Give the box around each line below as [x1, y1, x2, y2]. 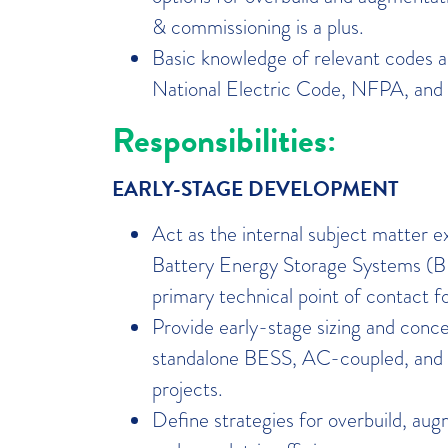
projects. [152, 373, 223, 403]
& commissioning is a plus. [152, 12, 369, 42]
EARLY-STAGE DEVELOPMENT [112, 172, 399, 205]
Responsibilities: [112, 113, 344, 166]
